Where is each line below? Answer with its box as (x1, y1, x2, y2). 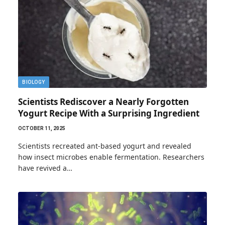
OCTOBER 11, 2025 (18, 126, 65, 131)
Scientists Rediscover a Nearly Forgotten (18, 96, 189, 107)
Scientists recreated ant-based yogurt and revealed (18, 141, 191, 151)
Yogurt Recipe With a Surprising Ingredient (18, 107, 199, 119)
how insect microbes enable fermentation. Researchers (18, 152, 204, 162)
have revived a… (18, 163, 72, 173)
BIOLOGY (22, 79, 45, 85)
